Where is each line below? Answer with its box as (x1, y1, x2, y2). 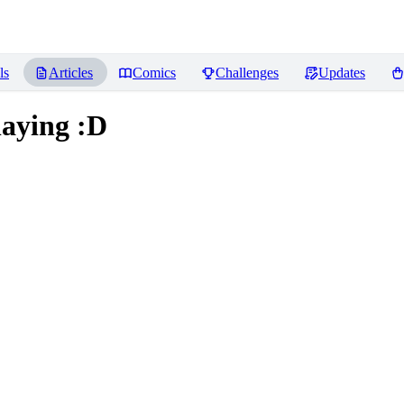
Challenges (216, 65, 279, 80)
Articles (49, 65, 93, 80)
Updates (318, 65, 365, 80)
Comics (133, 65, 176, 80)
